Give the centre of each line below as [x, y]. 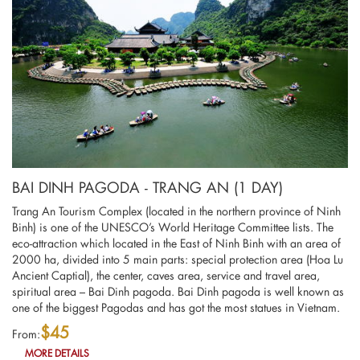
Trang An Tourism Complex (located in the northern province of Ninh [176, 211]
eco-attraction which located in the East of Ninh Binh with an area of [176, 243]
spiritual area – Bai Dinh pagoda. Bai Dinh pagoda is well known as [178, 291]
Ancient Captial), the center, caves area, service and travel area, [166, 275]
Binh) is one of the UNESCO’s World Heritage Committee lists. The [173, 227]
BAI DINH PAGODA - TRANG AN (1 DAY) [147, 187]
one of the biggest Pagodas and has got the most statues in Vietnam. [176, 307]
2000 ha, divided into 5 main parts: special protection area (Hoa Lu [178, 259]
